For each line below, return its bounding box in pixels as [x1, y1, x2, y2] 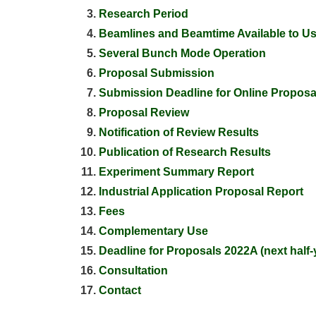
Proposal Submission [99, 67, 214, 79]
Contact [99, 284, 141, 296]
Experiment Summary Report [99, 166, 254, 178]
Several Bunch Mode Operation [99, 47, 266, 59]
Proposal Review [99, 107, 189, 119]
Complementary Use [99, 225, 208, 237]
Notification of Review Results [99, 126, 259, 138]
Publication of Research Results [99, 146, 271, 158]
